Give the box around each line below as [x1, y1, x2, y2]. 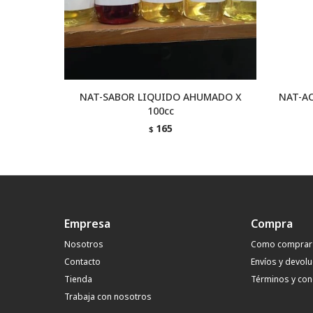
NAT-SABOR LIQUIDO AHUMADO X [79, 90, 242, 103]
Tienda [64, 273, 92, 285]
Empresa [64, 216, 110, 231]
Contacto [64, 256, 101, 268]
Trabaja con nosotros [64, 291, 152, 303]
